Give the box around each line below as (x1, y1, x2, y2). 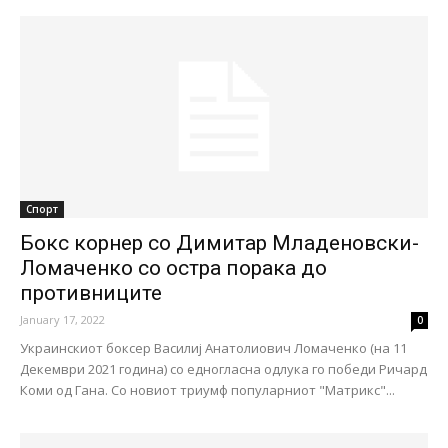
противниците (20, 280, 162, 305)
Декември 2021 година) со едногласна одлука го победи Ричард (20, 359, 427, 378)
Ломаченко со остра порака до (20, 255, 327, 280)
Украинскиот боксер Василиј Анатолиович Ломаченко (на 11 (20, 338, 407, 357)
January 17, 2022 (20, 311, 105, 327)
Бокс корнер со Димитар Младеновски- (20, 230, 419, 255)
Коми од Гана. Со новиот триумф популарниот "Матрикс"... (20, 380, 395, 399)
